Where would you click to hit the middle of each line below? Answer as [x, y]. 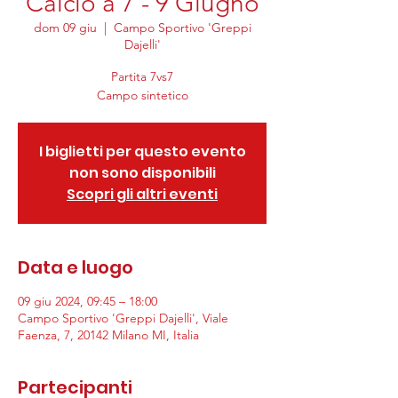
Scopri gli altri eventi [142, 194]
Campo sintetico [142, 95]
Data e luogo [76, 267]
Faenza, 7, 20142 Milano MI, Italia [108, 335]
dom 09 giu [65, 28]
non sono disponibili [142, 173]
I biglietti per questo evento [142, 151]
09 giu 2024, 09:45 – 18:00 [88, 301]
